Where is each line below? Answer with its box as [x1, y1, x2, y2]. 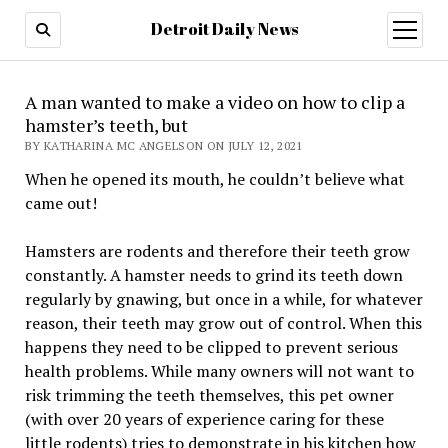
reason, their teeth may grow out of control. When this [24, 312, 422, 334]
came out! [24, 192, 97, 214]
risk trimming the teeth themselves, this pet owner [24, 384, 394, 406]
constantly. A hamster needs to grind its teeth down [24, 264, 403, 286]
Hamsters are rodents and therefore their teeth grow [24, 240, 410, 262]
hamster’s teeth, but [24, 113, 188, 137]
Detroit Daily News [150, 18, 298, 40]
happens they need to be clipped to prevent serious [24, 336, 398, 358]
